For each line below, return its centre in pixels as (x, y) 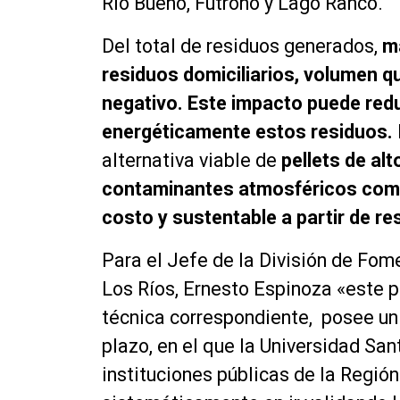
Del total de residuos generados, (240, 46)
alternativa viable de (192, 160)
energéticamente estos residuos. (247, 131)
